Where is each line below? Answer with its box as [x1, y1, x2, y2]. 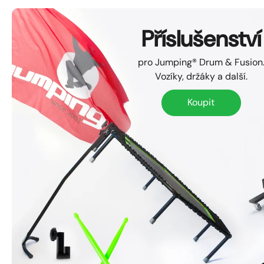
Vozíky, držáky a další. [154, 70, 247, 82]
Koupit [187, 96, 214, 109]
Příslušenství [141, 24, 261, 54]
